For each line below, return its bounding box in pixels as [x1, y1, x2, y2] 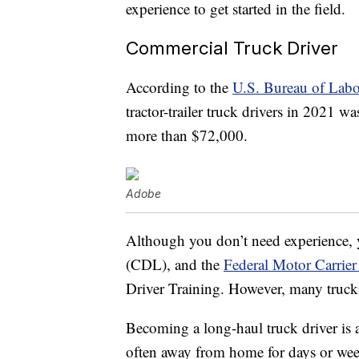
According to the [126, 77, 232, 98]
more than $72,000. [126, 125, 248, 146]
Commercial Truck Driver [126, 37, 338, 59]
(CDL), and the [126, 254, 224, 275]
